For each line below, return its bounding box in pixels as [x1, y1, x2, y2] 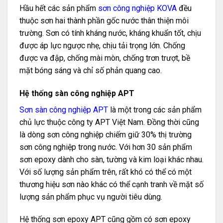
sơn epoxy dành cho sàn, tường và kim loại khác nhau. [19, 154, 204, 164]
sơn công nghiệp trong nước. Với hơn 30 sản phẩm [19, 142, 192, 152]
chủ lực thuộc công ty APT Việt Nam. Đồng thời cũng [19, 117, 199, 127]
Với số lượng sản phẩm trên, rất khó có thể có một [19, 167, 192, 177]
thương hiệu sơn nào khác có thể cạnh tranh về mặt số [19, 179, 204, 189]
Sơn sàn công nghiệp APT [19, 105, 108, 114]
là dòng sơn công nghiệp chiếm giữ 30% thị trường [19, 129, 192, 139]
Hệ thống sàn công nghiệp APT [19, 88, 134, 98]
